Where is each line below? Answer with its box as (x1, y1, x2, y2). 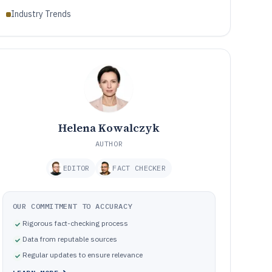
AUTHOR (95, 139, 123, 148)
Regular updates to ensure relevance (22, 250, 143, 259)
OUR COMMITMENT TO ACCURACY (12, 202, 133, 211)
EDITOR (63, 163, 90, 172)
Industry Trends (10, 8, 71, 19)
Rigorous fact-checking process (22, 219, 128, 228)
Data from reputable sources (22, 234, 117, 243)
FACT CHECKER (112, 163, 166, 172)
